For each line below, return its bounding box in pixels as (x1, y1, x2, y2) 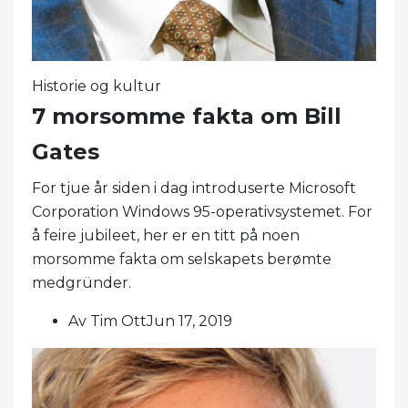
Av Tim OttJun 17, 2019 (68, 311, 232, 330)
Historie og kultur (32, 76, 161, 95)
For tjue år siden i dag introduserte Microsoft (32, 178, 356, 197)
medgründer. (32, 273, 131, 291)
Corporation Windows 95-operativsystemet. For (32, 202, 372, 220)
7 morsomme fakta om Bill (32, 102, 342, 129)
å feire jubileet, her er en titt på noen (32, 226, 300, 244)
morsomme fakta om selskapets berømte (32, 250, 331, 268)
